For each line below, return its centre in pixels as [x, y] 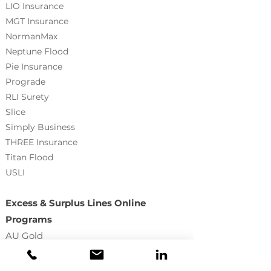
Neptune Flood [37, 51]
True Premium [39, 252]
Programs [29, 219]
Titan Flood [29, 157]
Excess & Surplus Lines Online [76, 203]
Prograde [25, 82]
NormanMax [31, 36]
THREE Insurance [41, 142]
